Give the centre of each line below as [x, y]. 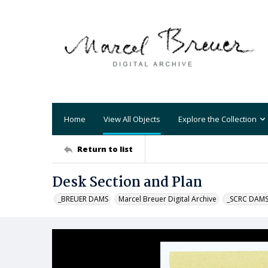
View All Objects [132, 119]
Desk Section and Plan [127, 183]
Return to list [105, 149]
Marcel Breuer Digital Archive [167, 199]
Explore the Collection [217, 119]
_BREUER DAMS [83, 199]
